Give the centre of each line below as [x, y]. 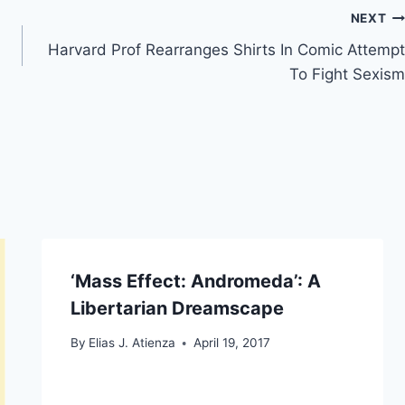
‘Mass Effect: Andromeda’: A [195, 281]
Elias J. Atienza [132, 343]
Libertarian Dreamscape [177, 308]
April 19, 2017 [231, 343]
